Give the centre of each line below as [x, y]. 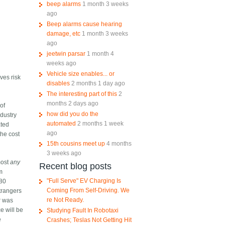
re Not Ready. [65, 200]
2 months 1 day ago [98, 84]
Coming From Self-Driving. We [88, 191]
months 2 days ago [72, 104]
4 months [119, 144]
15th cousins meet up [76, 144]
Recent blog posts [75, 166]
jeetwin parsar [66, 54]
